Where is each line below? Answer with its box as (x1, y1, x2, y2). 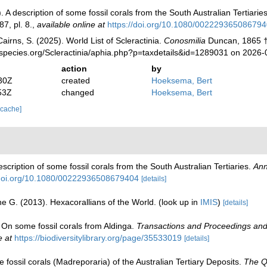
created (61, 76, 91, 86)
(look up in (159, 197, 200, 207)
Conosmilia (163, 36, 206, 46)
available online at (36, 20, 105, 30)
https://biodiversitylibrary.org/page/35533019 (14, 233, 182, 243)
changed (61, 88, 95, 98)
